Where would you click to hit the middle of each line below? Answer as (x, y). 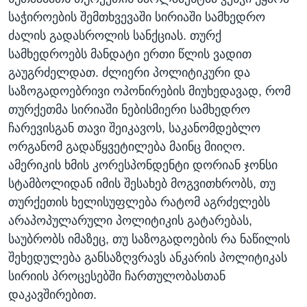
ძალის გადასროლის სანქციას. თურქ (115, 36)
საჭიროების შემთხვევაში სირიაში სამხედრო (137, 17)
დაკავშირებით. (52, 295)
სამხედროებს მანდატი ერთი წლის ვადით (130, 54)
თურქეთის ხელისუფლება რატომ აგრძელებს (139, 202)
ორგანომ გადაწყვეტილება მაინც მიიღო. (127, 147)
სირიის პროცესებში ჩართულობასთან (117, 277)
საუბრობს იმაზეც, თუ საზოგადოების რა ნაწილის (149, 240)
